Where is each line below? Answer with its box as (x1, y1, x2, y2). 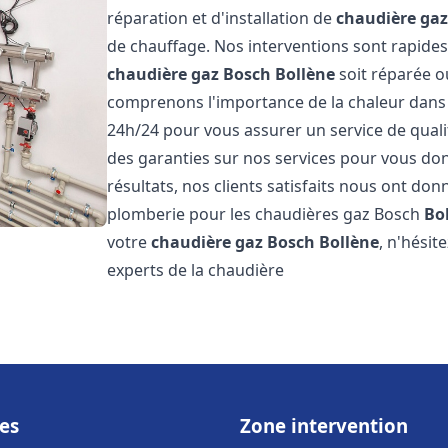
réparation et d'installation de (107, 7, 337, 29)
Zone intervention (240, 413, 408, 438)
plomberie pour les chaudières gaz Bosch (107, 203, 425, 225)
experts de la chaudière (107, 259, 285, 281)
